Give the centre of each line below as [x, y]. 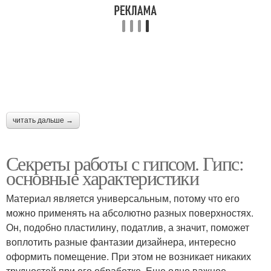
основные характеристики [103, 177]
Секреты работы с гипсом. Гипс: [125, 163]
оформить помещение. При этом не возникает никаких [129, 256]
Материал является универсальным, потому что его [123, 198]
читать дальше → [43, 120]
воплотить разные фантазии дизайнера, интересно [121, 241]
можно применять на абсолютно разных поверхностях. [130, 212]
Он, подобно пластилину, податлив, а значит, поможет [128, 227]
